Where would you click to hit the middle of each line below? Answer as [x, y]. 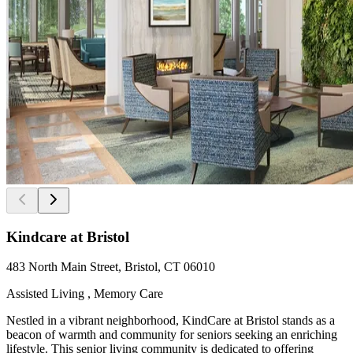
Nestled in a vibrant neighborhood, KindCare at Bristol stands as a [171, 321]
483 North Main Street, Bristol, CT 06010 [111, 267]
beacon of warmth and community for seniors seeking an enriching [172, 335]
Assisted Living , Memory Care [85, 294]
